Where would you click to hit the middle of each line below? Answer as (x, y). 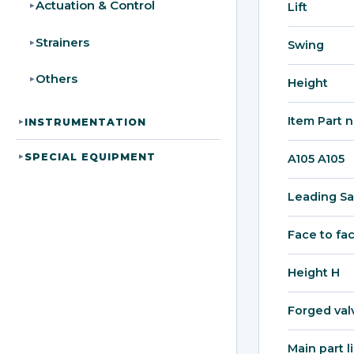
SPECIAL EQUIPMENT (90, 156)
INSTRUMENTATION (86, 122)
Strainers (62, 42)
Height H (313, 272)
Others (56, 79)
